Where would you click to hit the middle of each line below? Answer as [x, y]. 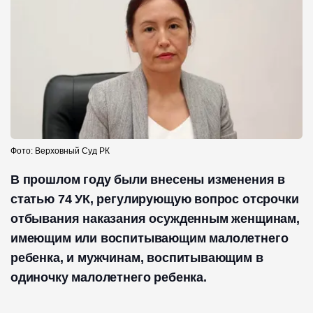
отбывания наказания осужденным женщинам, [155, 219]
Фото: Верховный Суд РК [60, 151]
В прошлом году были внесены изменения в [148, 180]
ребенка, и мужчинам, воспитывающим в [137, 258]
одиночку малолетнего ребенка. [109, 278]
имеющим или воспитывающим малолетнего [150, 239]
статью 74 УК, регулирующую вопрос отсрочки [155, 199]
